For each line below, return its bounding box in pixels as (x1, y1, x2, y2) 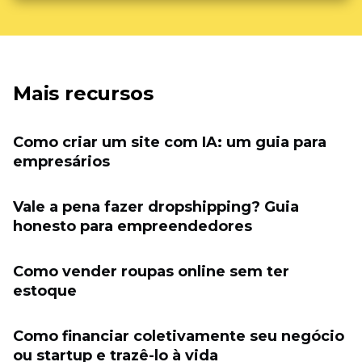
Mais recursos (13, 82, 154, 105)
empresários (13, 153, 110, 170)
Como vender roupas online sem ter (13, 263, 289, 280)
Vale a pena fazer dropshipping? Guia (13, 198, 299, 216)
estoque (13, 282, 77, 300)
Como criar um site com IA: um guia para (13, 133, 326, 151)
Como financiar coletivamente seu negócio (13, 327, 344, 345)
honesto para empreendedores (13, 217, 252, 235)
